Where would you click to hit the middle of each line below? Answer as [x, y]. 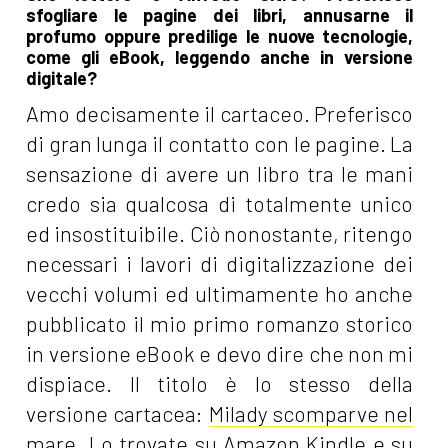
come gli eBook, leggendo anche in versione [220, 56]
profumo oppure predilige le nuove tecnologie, [220, 35]
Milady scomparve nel [311, 413]
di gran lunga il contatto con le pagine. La [220, 143]
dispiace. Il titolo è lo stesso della [220, 383]
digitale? [62, 77]
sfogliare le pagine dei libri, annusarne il [220, 14]
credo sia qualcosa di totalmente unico [220, 203]
